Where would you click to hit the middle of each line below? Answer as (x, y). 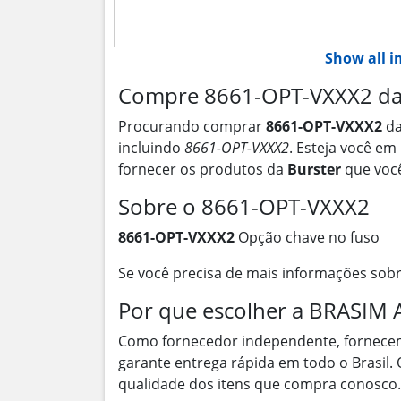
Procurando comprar (192, 126)
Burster (314, 169)
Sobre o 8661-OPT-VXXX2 (244, 206)
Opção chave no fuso (307, 237)
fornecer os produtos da (203, 169)
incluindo (151, 148)
